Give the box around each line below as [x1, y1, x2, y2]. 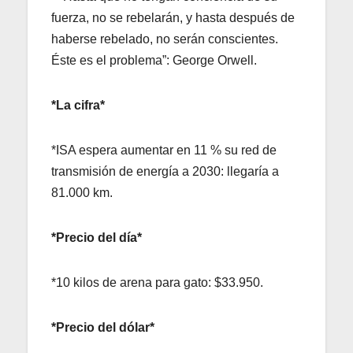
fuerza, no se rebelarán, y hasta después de [51, 10, 295, 24]
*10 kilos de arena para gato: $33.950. [51, 275, 263, 289]
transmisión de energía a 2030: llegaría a [51, 164, 279, 178]
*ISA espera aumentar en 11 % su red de [51, 143, 277, 157]
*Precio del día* [51, 230, 142, 244]
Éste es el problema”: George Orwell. [51, 53, 257, 67]
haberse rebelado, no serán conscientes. [51, 32, 278, 46]
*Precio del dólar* [51, 320, 154, 334]
